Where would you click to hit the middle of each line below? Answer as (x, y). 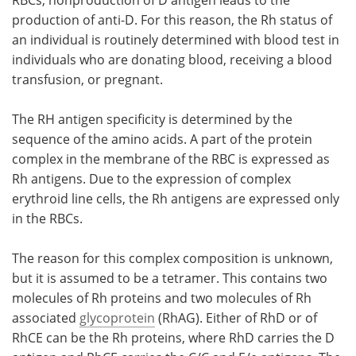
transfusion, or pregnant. (87, 79)
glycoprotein (117, 317)
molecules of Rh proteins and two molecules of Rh (162, 298)
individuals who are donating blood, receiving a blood (172, 59)
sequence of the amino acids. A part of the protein (162, 139)
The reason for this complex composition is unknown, (172, 258)
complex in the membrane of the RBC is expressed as (171, 159)
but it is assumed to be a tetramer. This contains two (170, 278)
